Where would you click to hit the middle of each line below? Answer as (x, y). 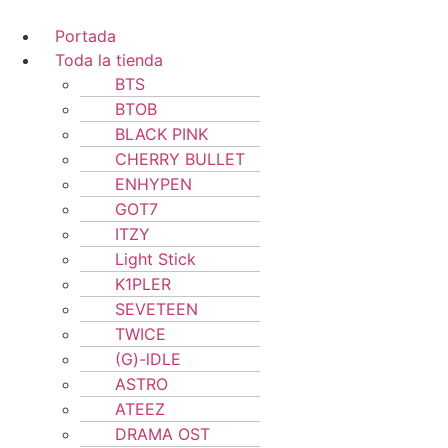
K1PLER (143, 284)
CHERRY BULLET (180, 159)
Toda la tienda (109, 60)
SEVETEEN (156, 309)
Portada (85, 36)
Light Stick (155, 259)
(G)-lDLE (148, 359)
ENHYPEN (153, 184)
